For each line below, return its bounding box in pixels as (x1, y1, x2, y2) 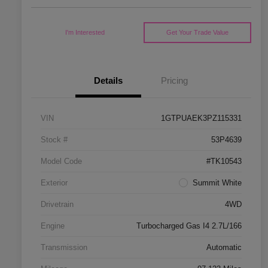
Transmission (41, 243, 87, 252)
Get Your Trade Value (166, 29, 229, 36)
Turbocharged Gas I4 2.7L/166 (136, 221, 242, 231)
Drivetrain (41, 200, 74, 209)
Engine (41, 221, 65, 231)
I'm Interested (65, 29, 105, 36)
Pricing (160, 75, 188, 86)
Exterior (41, 178, 68, 188)
